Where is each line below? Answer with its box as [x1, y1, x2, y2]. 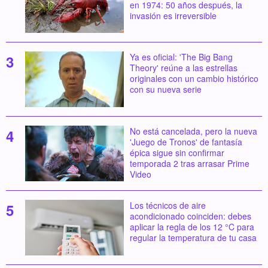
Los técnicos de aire [129, 199, 206, 211]
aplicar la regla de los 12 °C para [129, 220, 254, 233]
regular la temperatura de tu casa [129, 231, 257, 243]
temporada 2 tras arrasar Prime [129, 157, 249, 170]
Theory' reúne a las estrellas [129, 62, 237, 74]
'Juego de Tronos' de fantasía [129, 136, 242, 148]
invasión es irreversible [129, 9, 217, 22]
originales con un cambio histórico [129, 72, 258, 85]
